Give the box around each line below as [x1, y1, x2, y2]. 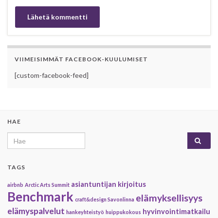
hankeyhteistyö [66, 209, 104, 216]
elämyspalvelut [7, 206, 65, 217]
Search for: [7, 133, 47, 143]
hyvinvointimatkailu [143, 207, 210, 216]
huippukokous [106, 209, 141, 216]
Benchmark [7, 189, 73, 205]
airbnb [7, 182, 23, 188]
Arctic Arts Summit [25, 182, 70, 188]
